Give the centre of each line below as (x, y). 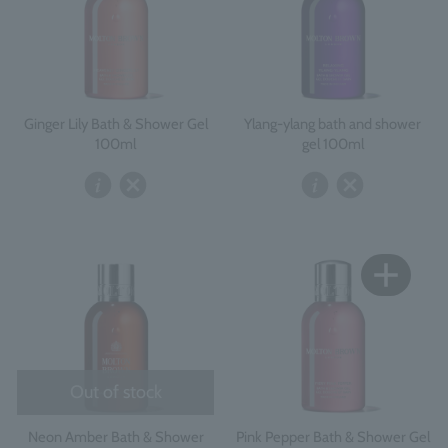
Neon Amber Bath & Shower (115, 436)
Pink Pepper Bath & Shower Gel (332, 436)
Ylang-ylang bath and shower (332, 123)
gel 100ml (332, 143)
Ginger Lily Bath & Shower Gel (115, 123)
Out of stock (115, 391)
